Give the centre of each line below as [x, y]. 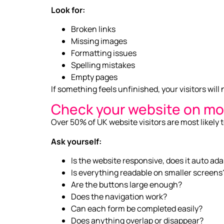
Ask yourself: [76, 141]
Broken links [93, 29]
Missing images [99, 41]
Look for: [68, 10]
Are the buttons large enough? [126, 185]
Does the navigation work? [119, 197]
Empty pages [94, 77]
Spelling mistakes [103, 65]
